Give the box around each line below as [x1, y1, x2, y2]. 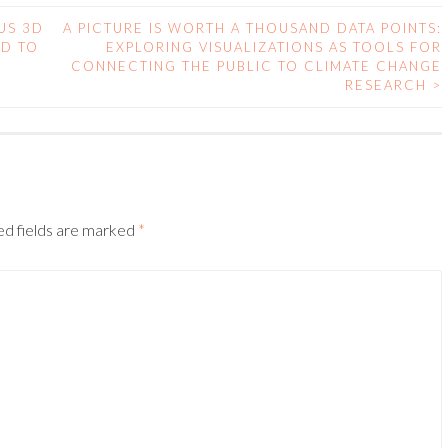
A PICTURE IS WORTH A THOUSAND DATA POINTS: [63, 19, 443, 36]
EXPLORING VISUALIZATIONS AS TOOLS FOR [106, 38, 443, 55]
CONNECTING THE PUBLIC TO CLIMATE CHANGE [71, 57, 443, 74]
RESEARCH [345, 76, 433, 93]
